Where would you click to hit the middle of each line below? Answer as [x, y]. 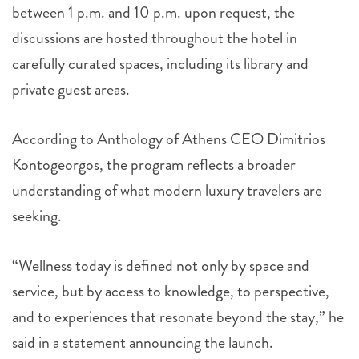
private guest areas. [71, 90]
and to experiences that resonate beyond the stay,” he [178, 317]
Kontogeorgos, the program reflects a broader [154, 165]
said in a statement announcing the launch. [143, 343]
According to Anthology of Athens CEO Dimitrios [169, 139]
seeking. [37, 216]
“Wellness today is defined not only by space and [161, 266]
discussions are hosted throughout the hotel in [155, 38]
